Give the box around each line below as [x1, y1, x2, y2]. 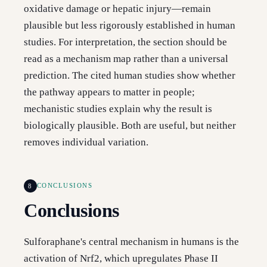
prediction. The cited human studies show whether [24, 70, 235, 82]
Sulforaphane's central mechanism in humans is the [24, 236, 239, 248]
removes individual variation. [24, 136, 148, 148]
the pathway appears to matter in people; [24, 86, 195, 98]
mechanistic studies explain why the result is [24, 103, 212, 115]
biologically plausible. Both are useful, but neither [24, 120, 236, 132]
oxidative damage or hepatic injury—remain [24, 3, 211, 15]
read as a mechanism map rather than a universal [24, 53, 228, 65]
